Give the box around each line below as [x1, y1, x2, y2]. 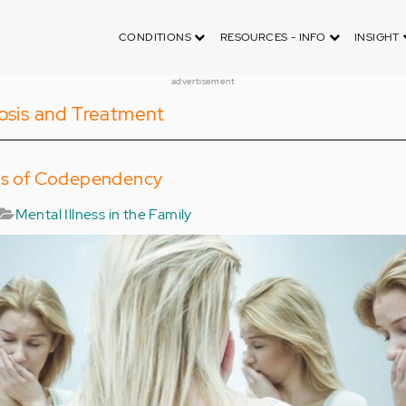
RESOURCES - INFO [219, 30, 329, 44]
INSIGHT [353, 30, 403, 44]
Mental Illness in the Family [14, 205, 192, 224]
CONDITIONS [118, 30, 195, 44]
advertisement [170, 75, 236, 87]
